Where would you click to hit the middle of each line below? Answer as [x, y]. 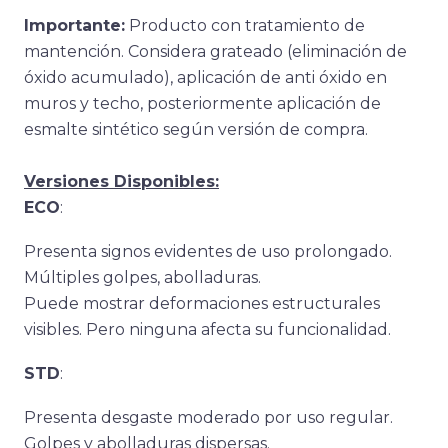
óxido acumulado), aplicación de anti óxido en [205, 77]
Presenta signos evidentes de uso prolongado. [208, 251]
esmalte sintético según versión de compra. [196, 129]
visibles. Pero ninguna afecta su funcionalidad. [207, 329]
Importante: [74, 25]
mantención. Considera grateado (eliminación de [215, 51]
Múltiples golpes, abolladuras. [142, 277]
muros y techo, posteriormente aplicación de [202, 103]
